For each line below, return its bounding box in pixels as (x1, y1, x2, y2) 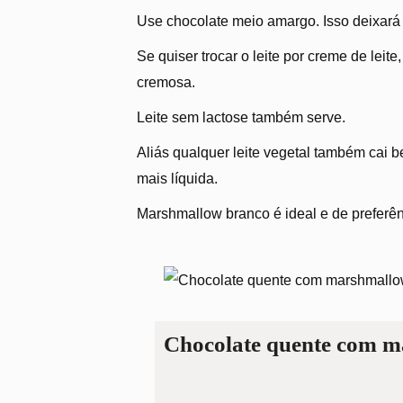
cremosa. (137, 74, 195, 90)
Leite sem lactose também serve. (137, 109, 345, 125)
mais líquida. (137, 170, 218, 186)
